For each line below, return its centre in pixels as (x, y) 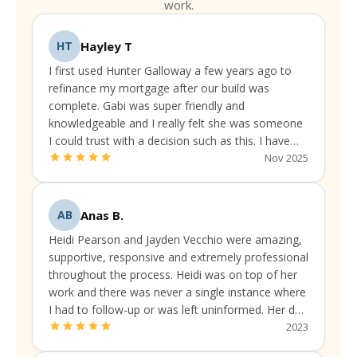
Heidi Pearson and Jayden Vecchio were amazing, (175, 240)
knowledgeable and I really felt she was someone (176, 124)
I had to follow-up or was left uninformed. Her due (178, 310)
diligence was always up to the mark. (143, 328)
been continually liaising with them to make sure (173, 159)
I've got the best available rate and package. (162, 176)
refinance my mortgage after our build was (159, 88)
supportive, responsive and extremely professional (178, 257)
